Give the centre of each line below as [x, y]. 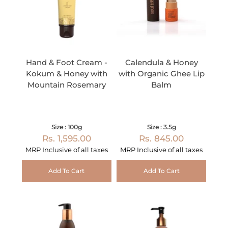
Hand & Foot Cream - [66, 63]
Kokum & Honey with [66, 74]
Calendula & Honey [161, 63]
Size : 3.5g [161, 127]
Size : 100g [66, 127]
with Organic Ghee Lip [161, 74]
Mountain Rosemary [66, 85]
